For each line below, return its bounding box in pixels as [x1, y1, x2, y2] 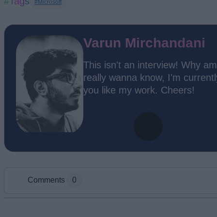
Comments [28, 176, 67, 185]
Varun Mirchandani [83, 35, 206, 50]
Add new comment [26, 200, 130, 213]
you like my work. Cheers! [83, 84, 195, 95]
